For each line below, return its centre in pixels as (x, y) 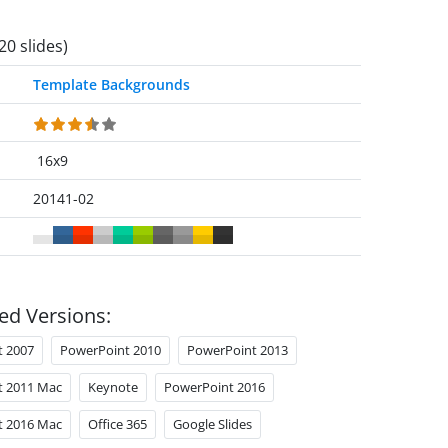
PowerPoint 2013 (237, 350)
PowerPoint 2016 (214, 387)
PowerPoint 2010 (110, 350)
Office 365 (117, 424)
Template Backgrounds (112, 84)
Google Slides (212, 424)
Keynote (112, 387)
